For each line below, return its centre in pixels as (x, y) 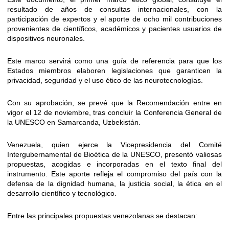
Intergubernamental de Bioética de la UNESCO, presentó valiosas (114, 155)
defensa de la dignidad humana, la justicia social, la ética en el (114, 184)
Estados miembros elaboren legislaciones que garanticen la (114, 71)
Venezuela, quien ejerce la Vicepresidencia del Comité (114, 145)
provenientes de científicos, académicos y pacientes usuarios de (114, 29)
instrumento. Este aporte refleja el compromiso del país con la (114, 174)
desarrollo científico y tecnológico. (62, 193)
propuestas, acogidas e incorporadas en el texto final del (114, 164)
